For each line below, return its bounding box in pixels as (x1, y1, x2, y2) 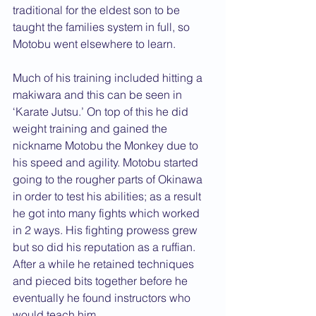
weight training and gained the (13, 121, 170, 135)
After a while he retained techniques (13, 257, 197, 271)
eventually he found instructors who (13, 291, 193, 305)
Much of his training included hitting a (13, 71, 205, 85)
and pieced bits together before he (13, 274, 190, 288)
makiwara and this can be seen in (13, 87, 185, 102)
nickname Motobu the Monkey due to (13, 138, 201, 152)
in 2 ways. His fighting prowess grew (13, 223, 200, 237)
